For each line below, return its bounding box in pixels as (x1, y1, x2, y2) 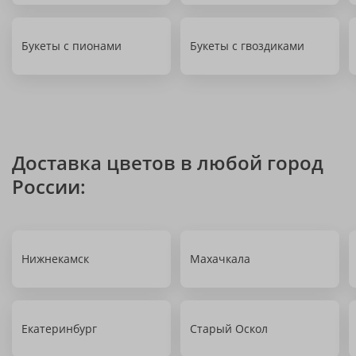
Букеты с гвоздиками (190, 38, 304, 53)
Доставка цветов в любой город (12, 149, 323, 176)
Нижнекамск (21, 251, 89, 266)
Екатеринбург (21, 321, 97, 336)
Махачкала (190, 251, 250, 266)
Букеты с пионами (21, 38, 122, 53)
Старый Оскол (190, 321, 268, 336)
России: (12, 173, 86, 199)
